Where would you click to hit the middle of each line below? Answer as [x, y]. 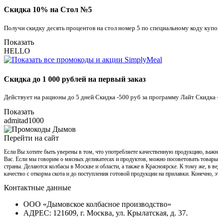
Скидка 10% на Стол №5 [48, 10]
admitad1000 [24, 120]
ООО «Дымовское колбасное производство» [97, 204]
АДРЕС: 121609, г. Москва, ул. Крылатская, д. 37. [106, 213]
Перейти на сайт [31, 138]
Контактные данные [37, 187]
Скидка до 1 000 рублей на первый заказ [75, 79]
